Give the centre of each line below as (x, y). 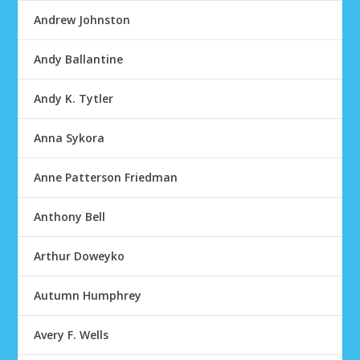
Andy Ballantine (79, 59)
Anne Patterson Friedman (106, 177)
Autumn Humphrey (88, 295)
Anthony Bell (70, 217)
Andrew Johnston (82, 20)
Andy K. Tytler (74, 98)
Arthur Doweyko (80, 256)
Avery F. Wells (72, 335)
